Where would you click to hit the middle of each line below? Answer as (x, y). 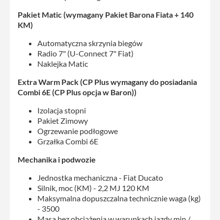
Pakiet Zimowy (63, 120)
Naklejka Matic (63, 63)
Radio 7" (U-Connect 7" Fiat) (85, 53)
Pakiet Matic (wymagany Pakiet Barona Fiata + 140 (106, 14)
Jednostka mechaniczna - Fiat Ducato (100, 177)
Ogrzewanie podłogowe (78, 131)
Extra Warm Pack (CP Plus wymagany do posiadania (107, 82)
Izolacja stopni (62, 110)
